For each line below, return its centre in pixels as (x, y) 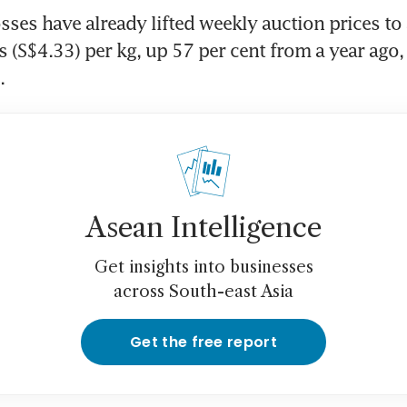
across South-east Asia (203, 292)
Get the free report (203, 342)
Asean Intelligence (203, 228)
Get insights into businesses (203, 268)
